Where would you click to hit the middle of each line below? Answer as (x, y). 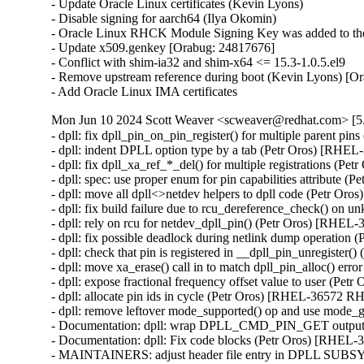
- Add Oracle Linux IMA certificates (145, 92)
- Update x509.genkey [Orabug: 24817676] (163, 48)
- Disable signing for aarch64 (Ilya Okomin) (164, 19)
